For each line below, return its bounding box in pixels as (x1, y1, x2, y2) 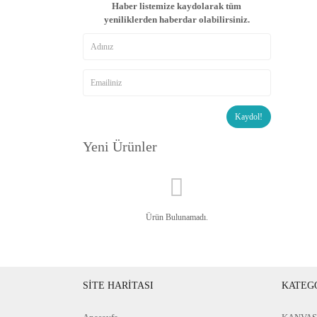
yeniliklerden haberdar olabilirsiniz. (103, 14, 250, 25)
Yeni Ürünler (83, 139, 157, 155)
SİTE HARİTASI (83, 280, 154, 292)
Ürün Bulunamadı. (145, 212, 208, 223)
